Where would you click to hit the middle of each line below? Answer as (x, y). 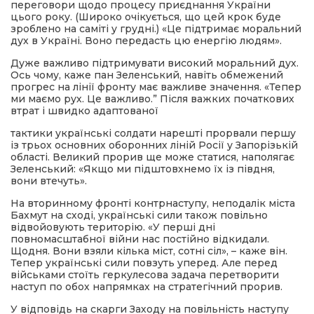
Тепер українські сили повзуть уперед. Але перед (144, 263)
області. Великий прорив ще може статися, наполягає (152, 157)
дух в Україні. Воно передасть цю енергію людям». (146, 41)
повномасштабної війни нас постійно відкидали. (140, 239)
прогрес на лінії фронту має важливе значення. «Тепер (156, 87)
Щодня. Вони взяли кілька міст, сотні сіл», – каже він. (149, 251)
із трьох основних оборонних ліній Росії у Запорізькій (154, 145)
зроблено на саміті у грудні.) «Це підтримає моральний (156, 29)
